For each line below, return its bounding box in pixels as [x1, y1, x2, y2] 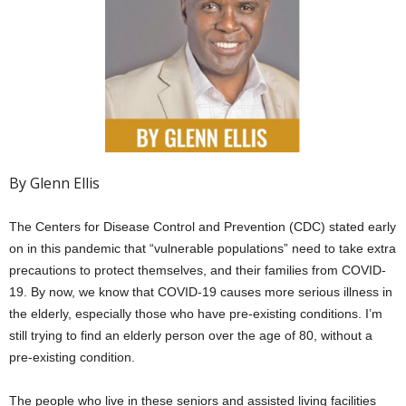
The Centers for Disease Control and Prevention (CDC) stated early [9, 219, 396, 235]
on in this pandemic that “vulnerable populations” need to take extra [9, 241, 396, 256]
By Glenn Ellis [9, 173, 100, 194]
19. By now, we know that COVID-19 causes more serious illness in [9, 285, 392, 300]
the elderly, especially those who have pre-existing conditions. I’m [9, 306, 382, 322]
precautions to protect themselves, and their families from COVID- [9, 263, 386, 278]
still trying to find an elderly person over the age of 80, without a [9, 328, 372, 343]
